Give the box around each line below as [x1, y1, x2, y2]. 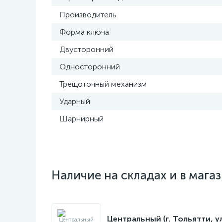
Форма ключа [59, 27, 109, 37]
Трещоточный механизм [59, 79, 147, 89]
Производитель [59, 10, 116, 19]
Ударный [59, 97, 90, 106]
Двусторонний [59, 45, 113, 54]
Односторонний [59, 62, 120, 71]
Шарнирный [59, 114, 104, 123]
